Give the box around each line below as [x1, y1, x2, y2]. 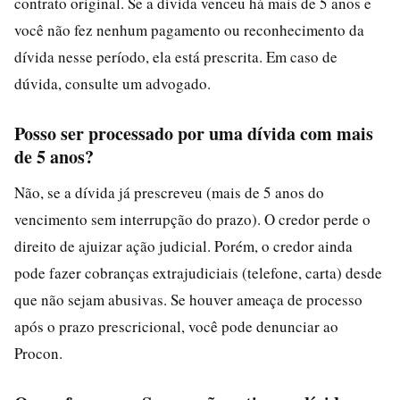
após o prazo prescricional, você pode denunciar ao [14, 315, 338, 337]
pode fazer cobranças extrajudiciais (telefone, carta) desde [14, 262, 382, 283]
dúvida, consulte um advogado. [14, 72, 211, 94]
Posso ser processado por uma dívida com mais [14, 120, 373, 146]
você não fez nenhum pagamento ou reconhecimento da [14, 19, 364, 40]
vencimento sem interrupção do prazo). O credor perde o [14, 208, 371, 229]
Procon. [14, 342, 62, 363]
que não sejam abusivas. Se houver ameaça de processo [14, 288, 362, 310]
